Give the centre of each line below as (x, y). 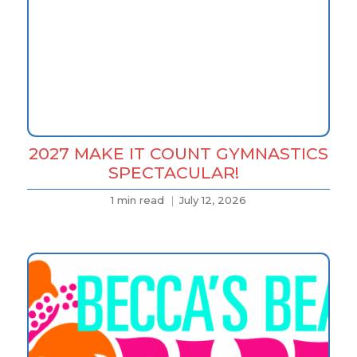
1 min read (137, 200)
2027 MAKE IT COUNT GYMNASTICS (178, 154)
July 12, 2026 (212, 200)
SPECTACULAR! (178, 173)
